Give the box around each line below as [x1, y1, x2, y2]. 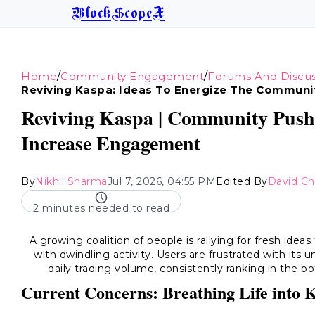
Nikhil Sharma [35, 175, 108, 188]
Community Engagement [60, 69, 204, 83]
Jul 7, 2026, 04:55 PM [107, 175, 216, 188]
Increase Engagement [21, 129, 200, 157]
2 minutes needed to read [33, 202, 169, 214]
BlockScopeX [72, 6, 165, 21]
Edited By [216, 175, 268, 188]
